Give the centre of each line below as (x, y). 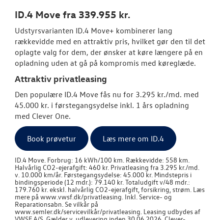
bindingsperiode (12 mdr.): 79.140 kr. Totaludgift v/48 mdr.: (102, 182)
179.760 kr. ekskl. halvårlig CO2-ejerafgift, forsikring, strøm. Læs (110, 189)
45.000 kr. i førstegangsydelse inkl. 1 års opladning (102, 105)
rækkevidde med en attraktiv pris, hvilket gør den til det (110, 41)
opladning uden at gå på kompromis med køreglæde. (105, 63)
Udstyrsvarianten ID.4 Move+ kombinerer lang (94, 30)
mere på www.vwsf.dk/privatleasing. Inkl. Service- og (93, 196)
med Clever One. (43, 116)
